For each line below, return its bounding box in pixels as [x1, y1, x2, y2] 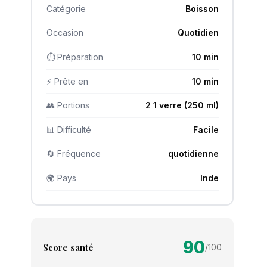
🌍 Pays [46, 173, 76, 184]
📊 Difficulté [46, 124, 91, 135]
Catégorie [46, 3, 86, 14]
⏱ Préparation [46, 52, 103, 63]
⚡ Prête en [46, 76, 88, 86]
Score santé [43, 241, 94, 253]
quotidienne [167, 148, 219, 159]
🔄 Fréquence [46, 148, 101, 159]
